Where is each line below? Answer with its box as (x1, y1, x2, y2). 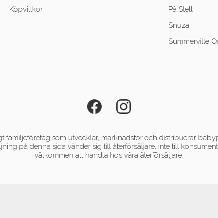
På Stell (168, 5, 193, 14)
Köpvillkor (9, 5, 43, 14)
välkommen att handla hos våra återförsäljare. (35, 151, 183, 160)
